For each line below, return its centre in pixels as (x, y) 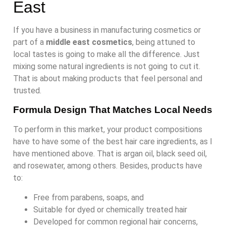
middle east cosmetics (89, 42)
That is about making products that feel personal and (108, 79)
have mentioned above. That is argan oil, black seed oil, (110, 154)
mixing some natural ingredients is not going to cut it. (107, 67)
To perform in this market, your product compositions (108, 130)
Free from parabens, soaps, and (89, 197)
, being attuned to (164, 42)
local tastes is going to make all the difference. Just (106, 54)
